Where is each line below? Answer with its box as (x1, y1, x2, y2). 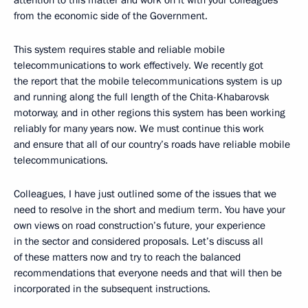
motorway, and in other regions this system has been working (14, 106, 285, 120)
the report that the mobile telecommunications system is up (14, 74, 282, 88)
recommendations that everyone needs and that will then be (14, 266, 282, 280)
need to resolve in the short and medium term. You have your (14, 203, 285, 217)
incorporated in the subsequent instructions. (14, 282, 210, 296)
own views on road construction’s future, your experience (14, 219, 265, 232)
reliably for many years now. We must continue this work (14, 122, 264, 135)
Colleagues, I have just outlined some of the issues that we (14, 187, 276, 201)
